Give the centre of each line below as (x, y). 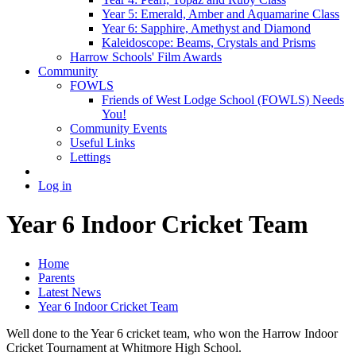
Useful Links (103, 142)
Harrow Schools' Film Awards (146, 56)
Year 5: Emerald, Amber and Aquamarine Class (221, 14)
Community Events (118, 128)
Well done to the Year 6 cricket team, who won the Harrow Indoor (172, 333)
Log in (55, 185)
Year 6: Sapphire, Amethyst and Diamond (206, 28)
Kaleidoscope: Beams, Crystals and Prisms (209, 42)
